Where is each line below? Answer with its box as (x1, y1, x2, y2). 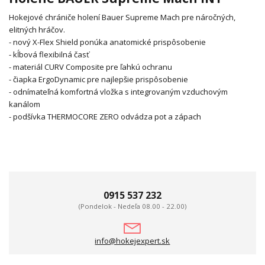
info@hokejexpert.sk (95, 235, 170, 247)
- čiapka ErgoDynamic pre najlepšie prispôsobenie (9, 74, 188, 85)
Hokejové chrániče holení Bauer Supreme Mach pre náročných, (9, 12, 235, 23)
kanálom (9, 99, 40, 110)
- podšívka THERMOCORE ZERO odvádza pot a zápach (9, 111, 201, 122)
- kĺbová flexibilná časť (9, 49, 89, 60)
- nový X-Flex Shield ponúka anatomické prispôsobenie (9, 37, 206, 48)
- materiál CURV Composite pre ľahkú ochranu (9, 62, 172, 73)
